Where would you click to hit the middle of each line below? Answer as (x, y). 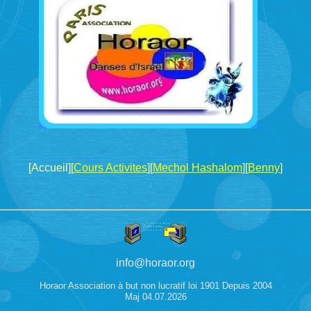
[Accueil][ (51, 168)
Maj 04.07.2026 (155, 297)
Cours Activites (110, 168)
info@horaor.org (155, 263)
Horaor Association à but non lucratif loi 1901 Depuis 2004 (155, 286)
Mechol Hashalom (197, 168)
